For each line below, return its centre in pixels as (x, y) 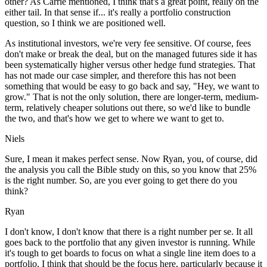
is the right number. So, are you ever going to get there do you (121, 181)
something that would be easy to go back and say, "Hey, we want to (132, 86)
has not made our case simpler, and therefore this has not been (120, 76)
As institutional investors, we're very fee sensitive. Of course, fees (128, 44)
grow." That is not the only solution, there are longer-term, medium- (132, 97)
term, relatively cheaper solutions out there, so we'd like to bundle (128, 108)
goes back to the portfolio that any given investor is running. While (130, 243)
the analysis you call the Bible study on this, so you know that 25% (131, 170)
